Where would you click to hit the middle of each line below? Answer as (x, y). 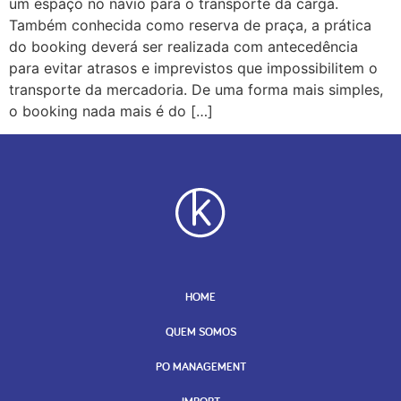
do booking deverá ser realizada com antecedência (183, 46)
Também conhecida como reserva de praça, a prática (190, 25)
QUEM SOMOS (200, 331)
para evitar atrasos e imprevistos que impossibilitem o (193, 68)
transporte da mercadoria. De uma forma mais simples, (196, 89)
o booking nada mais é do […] (111, 111)
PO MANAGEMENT (200, 366)
